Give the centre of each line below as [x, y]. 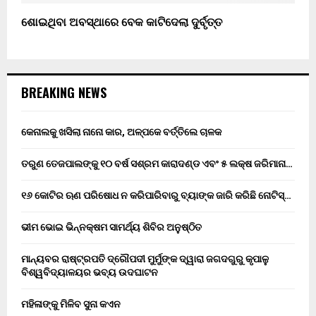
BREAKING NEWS [64, 93]
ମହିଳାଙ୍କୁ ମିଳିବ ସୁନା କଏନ [71, 304]
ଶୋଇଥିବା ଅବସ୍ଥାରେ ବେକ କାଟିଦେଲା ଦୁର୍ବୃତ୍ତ [122, 23]
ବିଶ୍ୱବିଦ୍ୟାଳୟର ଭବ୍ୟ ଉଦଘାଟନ [90, 273]
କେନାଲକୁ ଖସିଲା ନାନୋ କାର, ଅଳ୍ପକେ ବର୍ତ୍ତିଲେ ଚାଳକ [121, 132]
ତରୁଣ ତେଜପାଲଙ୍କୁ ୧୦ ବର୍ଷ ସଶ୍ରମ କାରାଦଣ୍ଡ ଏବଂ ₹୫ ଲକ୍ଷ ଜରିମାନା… [157, 164]
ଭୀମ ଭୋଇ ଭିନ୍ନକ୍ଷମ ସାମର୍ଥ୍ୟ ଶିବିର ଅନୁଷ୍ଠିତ [111, 227]
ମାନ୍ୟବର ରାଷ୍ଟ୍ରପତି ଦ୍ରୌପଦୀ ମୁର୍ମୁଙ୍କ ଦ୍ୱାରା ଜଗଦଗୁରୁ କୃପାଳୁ [145, 259]
